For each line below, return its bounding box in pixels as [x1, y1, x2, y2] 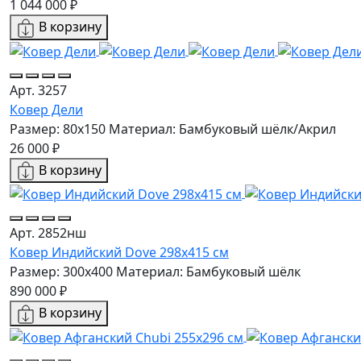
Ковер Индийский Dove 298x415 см [10, 243, 229, 262]
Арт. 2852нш [10, 224, 86, 243]
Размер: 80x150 [10, 119, 106, 138]
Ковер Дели [10, 100, 83, 118]
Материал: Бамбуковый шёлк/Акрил [109, 119, 336, 138]
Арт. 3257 [10, 81, 67, 99]
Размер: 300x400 [10, 263, 113, 281]
